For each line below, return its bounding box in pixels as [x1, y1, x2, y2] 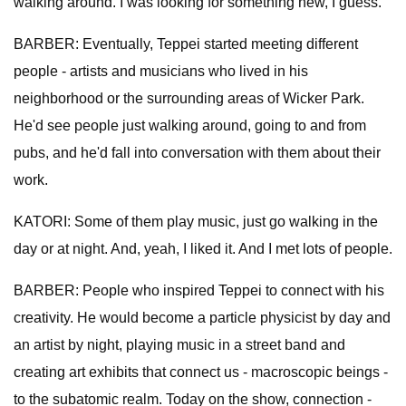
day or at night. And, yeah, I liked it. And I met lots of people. [14, 241, 392, 256]
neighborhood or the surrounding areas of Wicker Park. [14, 91, 364, 106]
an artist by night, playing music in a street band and [14, 337, 345, 353]
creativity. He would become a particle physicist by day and [14, 310, 391, 325]
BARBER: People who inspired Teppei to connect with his [14, 283, 384, 298]
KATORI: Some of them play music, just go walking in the [14, 214, 378, 229]
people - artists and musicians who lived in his [14, 63, 308, 79]
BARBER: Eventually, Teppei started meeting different [14, 36, 358, 52]
